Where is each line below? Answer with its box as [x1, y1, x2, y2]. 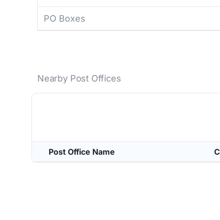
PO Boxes [44, 13, 85, 24]
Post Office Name [49, 147, 115, 157]
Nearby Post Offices [37, 73, 121, 83]
